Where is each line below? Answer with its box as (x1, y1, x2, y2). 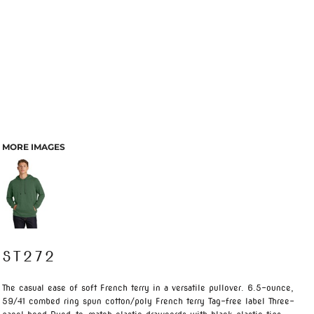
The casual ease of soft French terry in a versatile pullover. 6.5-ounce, (2, 282, 294, 293)
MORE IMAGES (2, 142, 65, 152)
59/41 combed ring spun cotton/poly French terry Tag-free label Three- (2, 296, 294, 306)
